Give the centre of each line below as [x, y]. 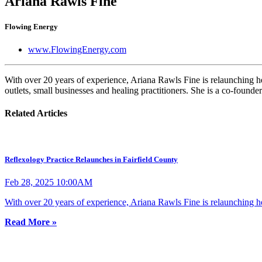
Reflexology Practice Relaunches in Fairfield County [91, 159]
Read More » [31, 222]
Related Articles [36, 113]
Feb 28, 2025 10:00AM [49, 182]
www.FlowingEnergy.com [77, 50]
